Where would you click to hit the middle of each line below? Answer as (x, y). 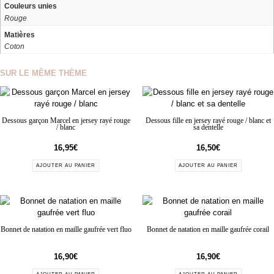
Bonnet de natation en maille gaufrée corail (208, 230)
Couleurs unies (30, 6)
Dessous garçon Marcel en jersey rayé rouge (66, 120)
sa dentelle (208, 127)
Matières (19, 34)
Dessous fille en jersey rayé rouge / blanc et (208, 120)
